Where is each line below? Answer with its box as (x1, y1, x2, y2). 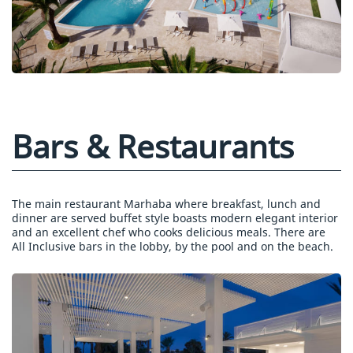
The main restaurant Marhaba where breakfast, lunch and (12, 195, 321, 211)
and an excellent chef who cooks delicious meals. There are (12, 224, 325, 240)
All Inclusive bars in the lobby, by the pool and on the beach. (12, 238, 333, 254)
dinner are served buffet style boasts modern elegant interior (12, 210, 338, 225)
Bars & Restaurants (12, 124, 294, 168)
